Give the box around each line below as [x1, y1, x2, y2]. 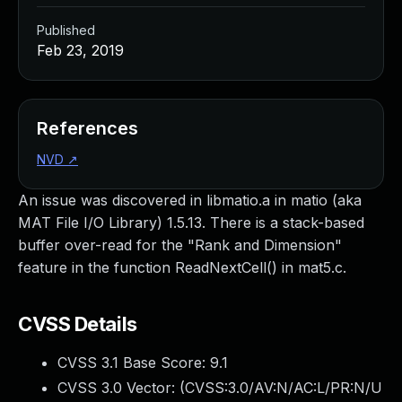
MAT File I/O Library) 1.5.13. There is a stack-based [18, 214, 364, 232]
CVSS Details [18, 312, 137, 336]
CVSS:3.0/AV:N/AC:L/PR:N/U [185, 379, 382, 397]
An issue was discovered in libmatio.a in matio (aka [18, 191, 362, 209]
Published [37, 22, 95, 38]
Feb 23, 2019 [37, 41, 124, 59]
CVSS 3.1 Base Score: [57, 354, 210, 371]
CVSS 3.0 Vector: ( [57, 379, 185, 397]
